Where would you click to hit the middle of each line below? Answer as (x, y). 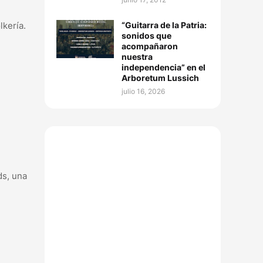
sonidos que (146, 36)
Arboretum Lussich (160, 78)
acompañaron (150, 46)
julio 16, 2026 (143, 91)
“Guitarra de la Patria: (164, 25)
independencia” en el (163, 67)
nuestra (137, 57)
